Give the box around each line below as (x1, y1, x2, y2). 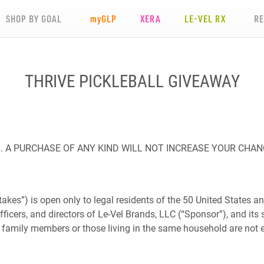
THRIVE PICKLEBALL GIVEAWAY (24, 70, 240, 92)
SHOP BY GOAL (6, 12, 62, 25)
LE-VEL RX (184, 12, 226, 25)
